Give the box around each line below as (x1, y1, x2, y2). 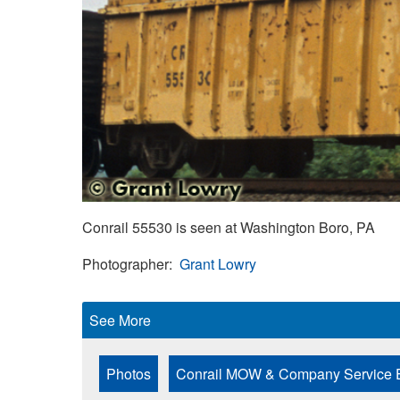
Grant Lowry (179, 253, 256, 274)
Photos (106, 362, 151, 384)
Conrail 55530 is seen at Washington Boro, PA (82, 216, 375, 237)
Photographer (82, 253, 169, 274)
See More (89, 309, 151, 330)
